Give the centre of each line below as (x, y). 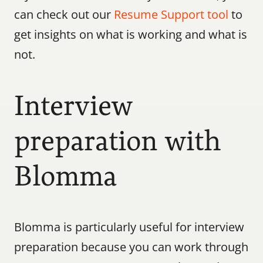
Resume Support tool (171, 14)
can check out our (64, 14)
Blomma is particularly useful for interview (129, 227)
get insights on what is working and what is (131, 34)
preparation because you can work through (131, 247)
